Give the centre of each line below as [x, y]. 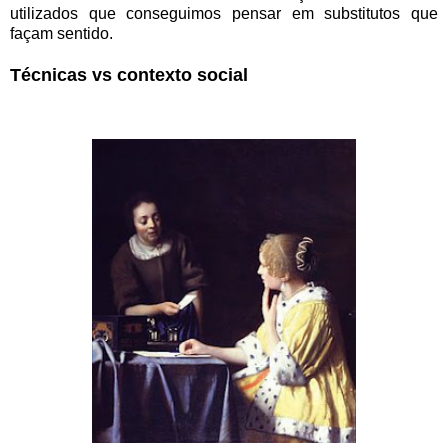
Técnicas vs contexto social [131, 75]
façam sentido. [61, 34]
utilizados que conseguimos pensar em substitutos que [224, 14]
